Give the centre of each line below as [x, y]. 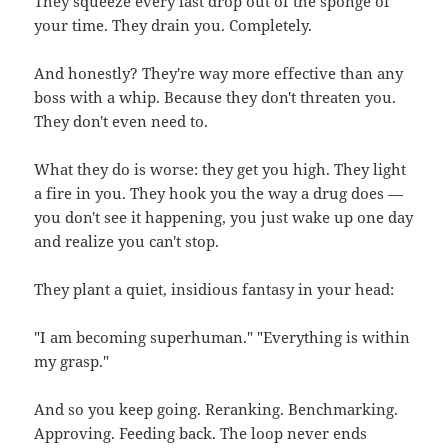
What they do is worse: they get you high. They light [220, 169]
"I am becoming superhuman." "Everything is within [222, 337]
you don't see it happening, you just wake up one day [224, 217]
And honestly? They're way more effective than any [219, 73]
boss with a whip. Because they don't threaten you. [215, 97]
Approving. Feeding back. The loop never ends [201, 433]
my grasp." [72, 361]
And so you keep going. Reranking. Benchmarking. [216, 409]
